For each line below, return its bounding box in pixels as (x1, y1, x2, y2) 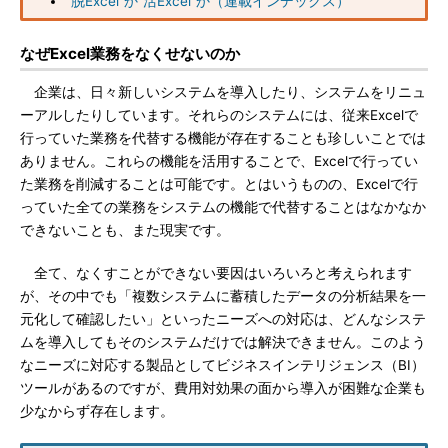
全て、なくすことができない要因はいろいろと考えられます (20, 265, 412, 281)
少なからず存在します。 (20, 403, 174, 419)
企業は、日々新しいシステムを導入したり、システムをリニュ (20, 84, 426, 100)
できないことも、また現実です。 (20, 222, 230, 238)
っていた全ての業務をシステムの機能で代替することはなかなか (20, 199, 426, 215)
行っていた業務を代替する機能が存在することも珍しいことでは (20, 130, 426, 146)
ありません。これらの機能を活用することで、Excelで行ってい (20, 153, 418, 169)
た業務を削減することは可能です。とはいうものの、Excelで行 (20, 176, 418, 192)
